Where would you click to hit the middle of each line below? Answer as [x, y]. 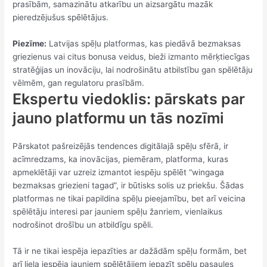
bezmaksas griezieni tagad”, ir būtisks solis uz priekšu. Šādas [128, 186]
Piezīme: [30, 44]
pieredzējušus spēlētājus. [61, 18]
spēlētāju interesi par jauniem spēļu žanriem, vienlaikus [118, 212]
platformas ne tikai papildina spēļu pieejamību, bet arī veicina [129, 199]
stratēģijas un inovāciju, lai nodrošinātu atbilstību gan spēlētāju [133, 70]
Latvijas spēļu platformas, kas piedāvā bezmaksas [144, 44]
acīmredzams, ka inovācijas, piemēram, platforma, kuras [121, 159]
